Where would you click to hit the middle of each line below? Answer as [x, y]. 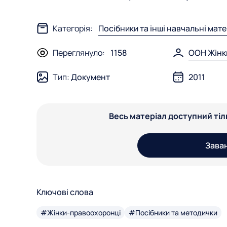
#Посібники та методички [173, 213]
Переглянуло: [82, 53]
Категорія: [75, 28]
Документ [90, 77]
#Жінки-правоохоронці [81, 213]
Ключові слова [65, 192]
